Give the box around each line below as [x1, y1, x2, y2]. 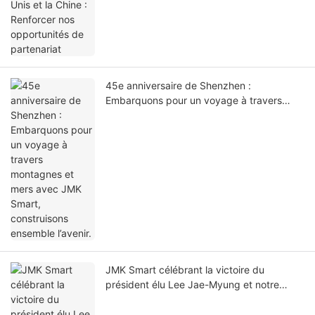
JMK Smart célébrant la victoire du [105, 264, 264, 276]
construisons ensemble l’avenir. [105, 124, 247, 136]
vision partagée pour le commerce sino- [105, 293, 288, 306]
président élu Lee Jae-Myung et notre [105, 278, 279, 291]
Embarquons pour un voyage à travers [105, 94, 282, 107]
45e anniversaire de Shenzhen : [105, 79, 251, 92]
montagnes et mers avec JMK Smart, [105, 109, 276, 122]
